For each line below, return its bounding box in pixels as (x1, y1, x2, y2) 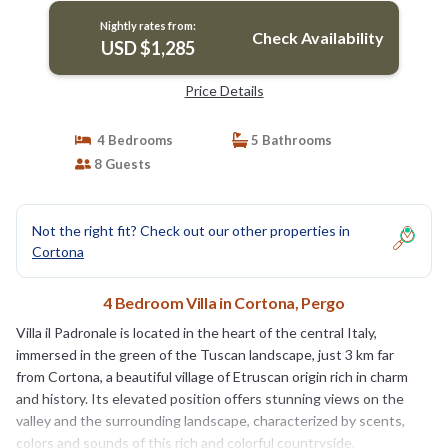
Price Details (184, 81, 264, 99)
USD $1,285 (100, 36, 195, 59)
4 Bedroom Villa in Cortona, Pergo (103, 292, 345, 312)
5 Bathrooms (248, 131, 332, 148)
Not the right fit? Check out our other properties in (32, 221, 350, 239)
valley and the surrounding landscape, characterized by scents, (16, 411, 405, 429)
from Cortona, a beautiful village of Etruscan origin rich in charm (16, 367, 408, 385)
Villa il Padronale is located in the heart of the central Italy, (16, 323, 377, 341)
